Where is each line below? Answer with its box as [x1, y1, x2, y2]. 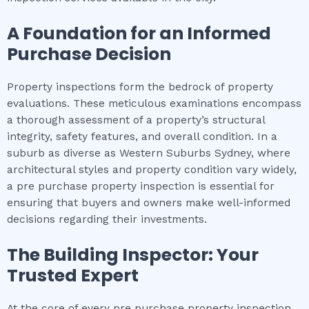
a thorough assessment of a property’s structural [7, 113, 265, 126]
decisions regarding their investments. [7, 212, 207, 226]
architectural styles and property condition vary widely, [7, 163, 297, 176]
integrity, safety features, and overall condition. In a [7, 130, 277, 143]
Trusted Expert [7, 263, 139, 288]
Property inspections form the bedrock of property [7, 80, 273, 93]
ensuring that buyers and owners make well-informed [7, 196, 290, 209]
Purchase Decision [7, 41, 171, 66]
